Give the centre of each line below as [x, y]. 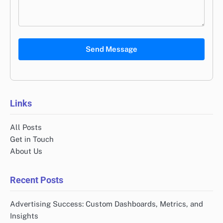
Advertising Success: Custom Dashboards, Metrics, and [107, 204]
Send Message [111, 49]
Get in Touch [32, 139]
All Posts [26, 127]
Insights [24, 216]
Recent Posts [37, 180]
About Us [26, 151]
